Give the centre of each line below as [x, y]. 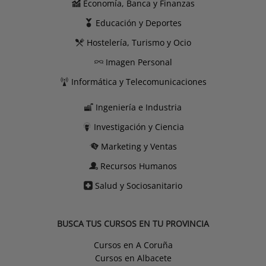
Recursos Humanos [139, 166]
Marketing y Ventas [139, 146]
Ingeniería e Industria [139, 107]
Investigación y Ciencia [139, 126]
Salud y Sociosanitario [139, 185]
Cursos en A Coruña [133, 245]
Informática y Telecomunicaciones [139, 81]
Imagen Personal [139, 62]
